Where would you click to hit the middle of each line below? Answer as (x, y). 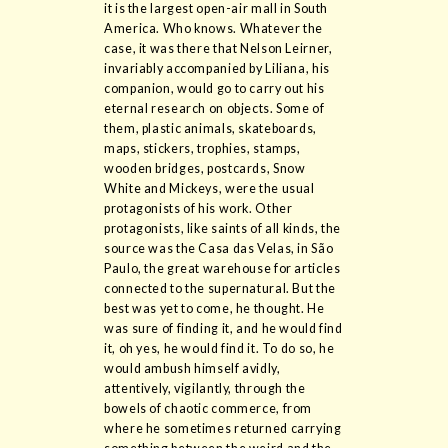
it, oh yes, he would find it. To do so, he (219, 349)
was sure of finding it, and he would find (223, 329)
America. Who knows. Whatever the (213, 29)
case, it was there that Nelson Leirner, (218, 49)
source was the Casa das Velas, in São (219, 249)
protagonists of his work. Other (198, 209)
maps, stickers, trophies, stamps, (202, 149)
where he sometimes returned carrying (223, 429)
